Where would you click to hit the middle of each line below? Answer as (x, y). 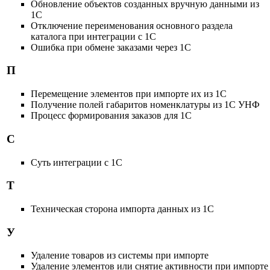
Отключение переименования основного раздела (131, 25)
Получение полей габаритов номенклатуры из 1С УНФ (145, 105)
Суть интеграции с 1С (76, 162)
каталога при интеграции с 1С (93, 36)
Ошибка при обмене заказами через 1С (111, 47)
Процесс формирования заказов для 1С (111, 116)
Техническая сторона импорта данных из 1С (122, 209)
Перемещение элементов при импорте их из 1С (128, 94)
